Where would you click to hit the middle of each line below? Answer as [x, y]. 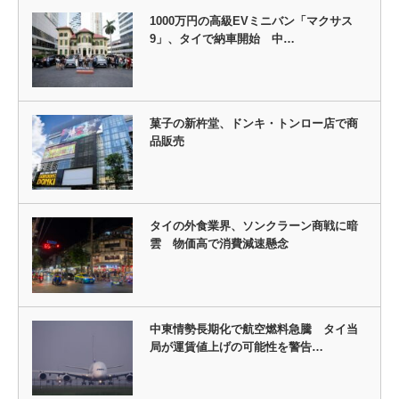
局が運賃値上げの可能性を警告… [236, 346]
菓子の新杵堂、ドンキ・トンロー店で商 [253, 124]
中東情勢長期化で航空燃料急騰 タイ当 [253, 329]
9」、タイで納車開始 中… [222, 39]
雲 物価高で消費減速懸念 [219, 244]
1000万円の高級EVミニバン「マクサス [251, 21]
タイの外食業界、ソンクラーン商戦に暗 [253, 226]
